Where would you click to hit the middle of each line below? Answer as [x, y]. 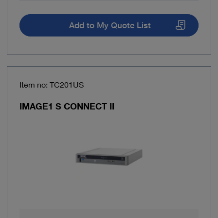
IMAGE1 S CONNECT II [67, 106]
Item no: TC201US [52, 85]
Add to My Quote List [110, 26]
